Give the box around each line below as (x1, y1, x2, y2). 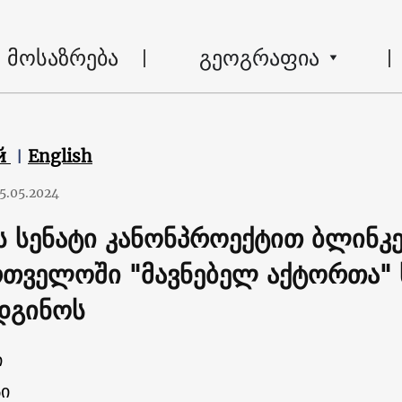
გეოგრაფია (198, 38, 319, 76)
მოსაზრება (6, 38, 118, 76)
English (28, 145, 92, 167)
